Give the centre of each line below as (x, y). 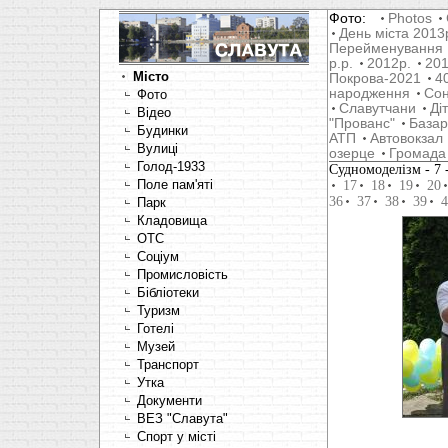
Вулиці (157, 148)
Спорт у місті (176, 436)
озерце (352, 153)
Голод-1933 (170, 166)
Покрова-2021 (375, 78)
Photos (410, 18)
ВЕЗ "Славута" (182, 418)
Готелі (155, 328)
